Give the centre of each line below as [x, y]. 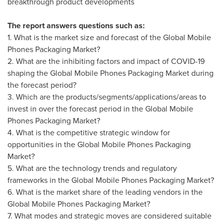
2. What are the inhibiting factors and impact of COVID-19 [106, 61]
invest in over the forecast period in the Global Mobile [100, 109]
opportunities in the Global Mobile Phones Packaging [99, 144]
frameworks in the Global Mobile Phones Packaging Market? [111, 180]
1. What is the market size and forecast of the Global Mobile [109, 37]
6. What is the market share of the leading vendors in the [105, 192]
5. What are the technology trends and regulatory [92, 168]
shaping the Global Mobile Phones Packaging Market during [111, 73]
